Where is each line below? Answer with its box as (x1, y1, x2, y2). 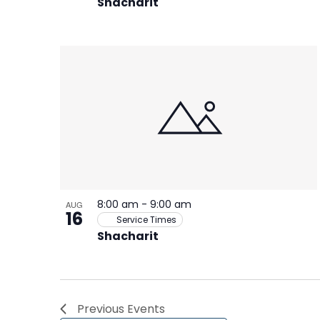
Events (127, 300, 165, 317)
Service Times (116, 213, 176, 226)
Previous (77, 300, 127, 317)
